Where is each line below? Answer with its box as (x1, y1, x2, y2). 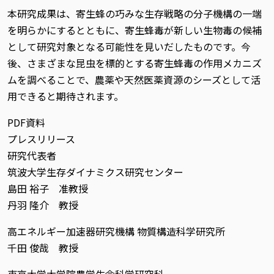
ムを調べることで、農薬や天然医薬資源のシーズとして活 (7, 72, 261, 87)
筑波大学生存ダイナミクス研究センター (7, 165, 183, 179)
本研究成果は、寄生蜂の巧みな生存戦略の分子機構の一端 (7, 6, 262, 21)
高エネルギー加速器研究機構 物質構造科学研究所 (7, 224, 225, 239)
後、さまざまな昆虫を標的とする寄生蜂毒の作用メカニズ (7, 56, 262, 70)
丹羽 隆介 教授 (7, 198, 78, 212)
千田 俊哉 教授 (7, 240, 78, 255)
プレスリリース (7, 131, 75, 146)
